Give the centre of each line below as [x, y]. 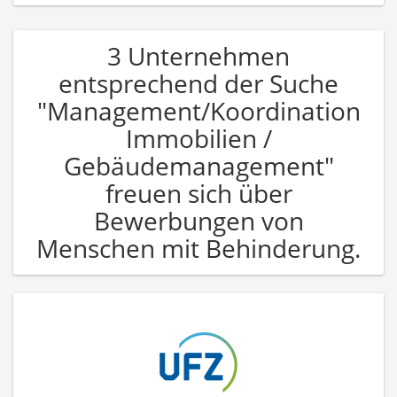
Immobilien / [198, 138]
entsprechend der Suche [198, 83]
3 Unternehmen [198, 55]
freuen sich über [198, 193]
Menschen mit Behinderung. [198, 248]
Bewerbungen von [198, 220]
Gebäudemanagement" [198, 165]
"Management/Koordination [198, 110]
